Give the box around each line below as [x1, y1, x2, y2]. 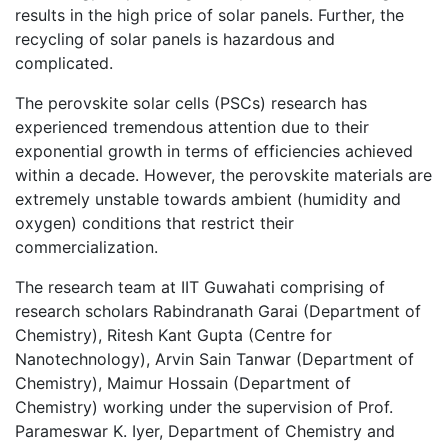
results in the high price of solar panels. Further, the [15, 4, 404, 25]
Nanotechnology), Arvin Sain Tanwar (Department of [15, 348, 414, 369]
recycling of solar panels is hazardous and [15, 28, 335, 49]
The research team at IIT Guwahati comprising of [15, 276, 385, 297]
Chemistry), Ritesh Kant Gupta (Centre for [15, 324, 332, 345]
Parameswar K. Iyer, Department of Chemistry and [15, 420, 395, 441]
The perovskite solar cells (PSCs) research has [15, 92, 367, 113]
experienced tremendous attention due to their [15, 116, 369, 137]
